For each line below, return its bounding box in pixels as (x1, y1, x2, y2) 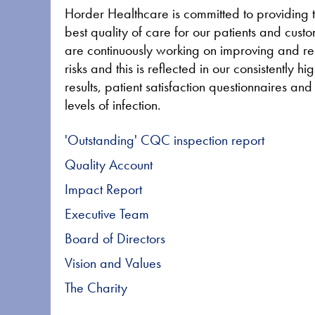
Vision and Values (65, 254, 161, 272)
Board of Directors (65, 229, 165, 247)
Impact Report (65, 180, 142, 198)
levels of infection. (65, 96, 161, 114)
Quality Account (65, 155, 153, 174)
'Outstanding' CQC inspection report (65, 131, 264, 149)
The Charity (65, 278, 127, 297)
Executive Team (65, 205, 149, 223)
